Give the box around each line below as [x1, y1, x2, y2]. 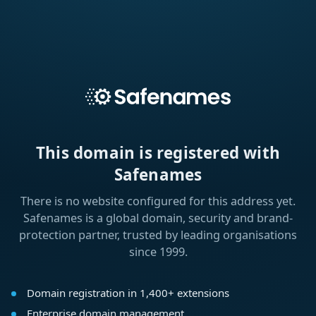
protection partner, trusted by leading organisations [19, 227, 297, 243]
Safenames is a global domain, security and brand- [23, 210, 293, 226]
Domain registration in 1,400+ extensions [26, 286, 229, 300]
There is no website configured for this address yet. [20, 193, 296, 209]
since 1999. [128, 244, 188, 260]
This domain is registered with [35, 142, 280, 164]
